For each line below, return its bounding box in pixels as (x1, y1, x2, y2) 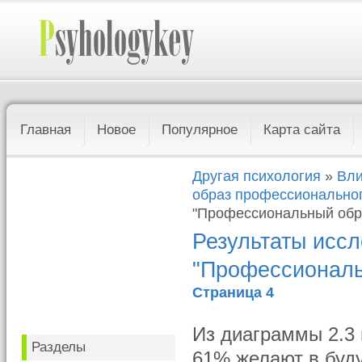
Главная (20, 122, 72, 137)
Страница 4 (192, 284, 275, 301)
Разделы (32, 339, 86, 355)
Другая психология (192, 168, 322, 184)
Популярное (162, 122, 238, 137)
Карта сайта (263, 122, 341, 137)
